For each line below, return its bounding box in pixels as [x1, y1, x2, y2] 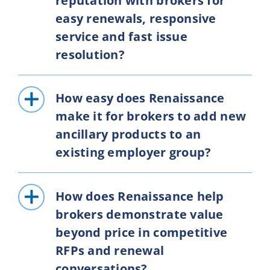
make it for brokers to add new [55, 108, 246, 125]
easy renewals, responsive [55, 10, 216, 27]
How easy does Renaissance [55, 90, 225, 107]
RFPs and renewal [55, 242, 165, 259]
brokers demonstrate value [55, 206, 224, 222]
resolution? [55, 46, 125, 63]
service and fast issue [55, 28, 187, 45]
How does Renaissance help [55, 187, 224, 204]
